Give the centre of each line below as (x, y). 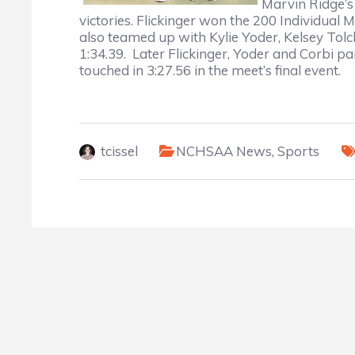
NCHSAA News (224, 151)
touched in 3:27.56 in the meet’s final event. (212, 70)
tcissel (119, 151)
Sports (298, 151)
